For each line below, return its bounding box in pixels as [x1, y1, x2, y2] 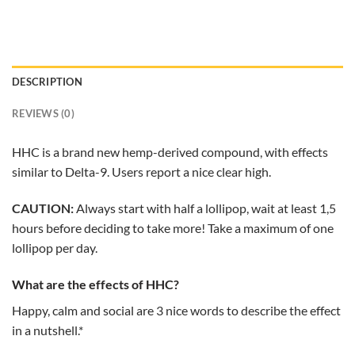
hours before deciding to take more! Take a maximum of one [12, 220, 334, 236]
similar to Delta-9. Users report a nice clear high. [12, 164, 271, 180]
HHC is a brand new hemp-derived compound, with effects [12, 144, 328, 160]
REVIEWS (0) [12, 107, 74, 120]
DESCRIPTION [12, 75, 82, 89]
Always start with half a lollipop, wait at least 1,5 [74, 200, 336, 216]
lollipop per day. [12, 240, 97, 256]
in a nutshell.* [12, 322, 83, 338]
